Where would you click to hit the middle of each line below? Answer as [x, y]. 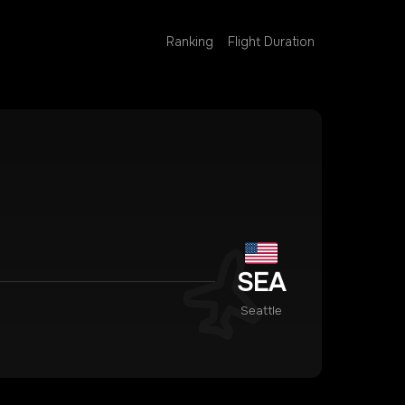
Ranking [190, 42]
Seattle [261, 311]
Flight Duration [271, 42]
